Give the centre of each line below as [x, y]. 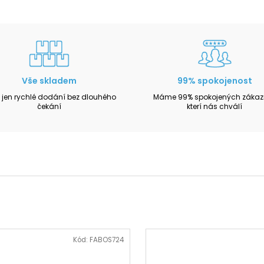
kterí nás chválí [215, 106]
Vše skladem [49, 80]
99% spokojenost [214, 80]
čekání [49, 106]
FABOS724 [106, 240]
